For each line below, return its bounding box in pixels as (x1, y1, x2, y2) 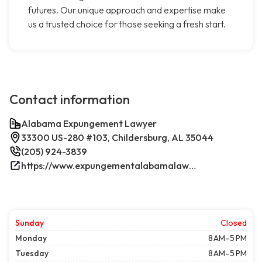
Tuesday (15, 248, 49, 259)
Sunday (15, 218, 44, 229)
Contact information (9, 91, 130, 108)
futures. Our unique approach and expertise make (28, 4, 226, 16)
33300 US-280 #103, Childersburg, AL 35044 (21, 132, 213, 144)
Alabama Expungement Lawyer (21, 118, 157, 130)
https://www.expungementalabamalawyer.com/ (189, 160, 196, 172)
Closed (220, 218, 247, 229)
